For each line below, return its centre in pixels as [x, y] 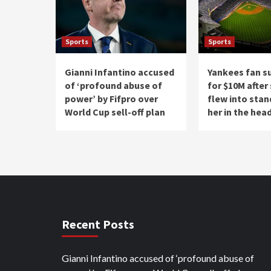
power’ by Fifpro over [111, 98]
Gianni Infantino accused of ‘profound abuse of [158, 258]
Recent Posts [98, 224]
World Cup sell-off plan [115, 112]
